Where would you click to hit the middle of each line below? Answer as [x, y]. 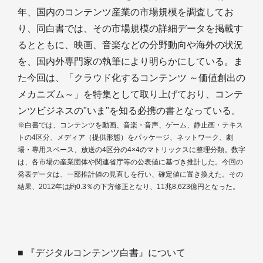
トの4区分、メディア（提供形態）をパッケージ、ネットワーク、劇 [125, 137]
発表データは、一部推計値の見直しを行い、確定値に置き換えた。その [130, 174]
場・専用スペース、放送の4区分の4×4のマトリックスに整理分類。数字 [131, 150]
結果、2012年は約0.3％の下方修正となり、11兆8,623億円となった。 [129, 187]
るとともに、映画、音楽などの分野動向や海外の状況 [130, 45]
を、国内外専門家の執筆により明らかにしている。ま [130, 61]
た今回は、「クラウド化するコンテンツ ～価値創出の [131, 78]
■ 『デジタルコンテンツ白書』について [102, 253]
